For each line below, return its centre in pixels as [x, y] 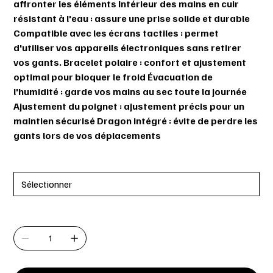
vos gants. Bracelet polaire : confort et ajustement [130, 62]
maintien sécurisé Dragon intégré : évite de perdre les [136, 121]
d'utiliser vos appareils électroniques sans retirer [128, 48]
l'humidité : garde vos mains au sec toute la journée [130, 92]
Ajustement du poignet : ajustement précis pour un [129, 106]
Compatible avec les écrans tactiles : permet [116, 33]
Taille [26, 161]
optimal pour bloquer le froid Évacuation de [113, 77]
